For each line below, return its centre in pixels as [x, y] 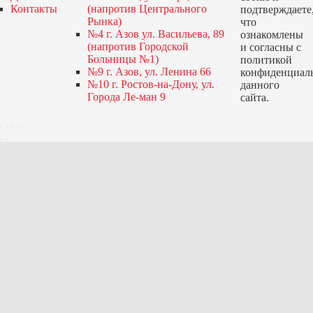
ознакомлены [271, 35]
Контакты [34, 9]
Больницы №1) [123, 59]
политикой [266, 60]
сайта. [254, 97]
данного [260, 85]
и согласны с [270, 47]
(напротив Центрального [147, 9]
